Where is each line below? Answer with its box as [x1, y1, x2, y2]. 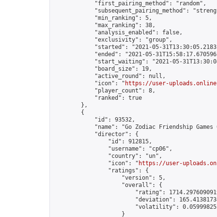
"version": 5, [54, 174, 166, 181]
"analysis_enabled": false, [54, 29, 183, 36]
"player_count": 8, [54, 87, 155, 94]
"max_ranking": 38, [54, 22, 155, 29]
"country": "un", [54, 153, 162, 159]
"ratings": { [54, 167, 149, 174]
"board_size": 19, [54, 65, 152, 72]
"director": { [54, 131, 139, 138]
